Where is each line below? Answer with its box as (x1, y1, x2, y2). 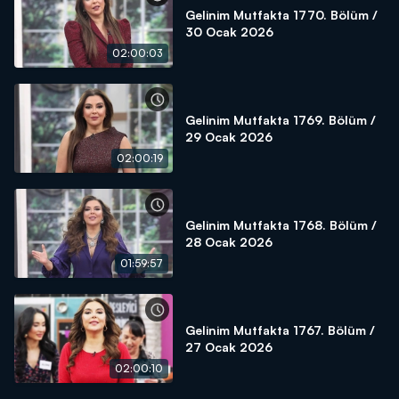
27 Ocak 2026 (185, 339, 273, 354)
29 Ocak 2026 (185, 129, 273, 144)
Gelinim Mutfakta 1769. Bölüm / (185, 112, 376, 127)
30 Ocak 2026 (185, 24, 273, 39)
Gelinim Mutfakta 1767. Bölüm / (185, 322, 375, 338)
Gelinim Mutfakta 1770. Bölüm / (185, 7, 378, 22)
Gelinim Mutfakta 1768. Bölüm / (185, 217, 377, 232)
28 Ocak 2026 (185, 234, 273, 249)
